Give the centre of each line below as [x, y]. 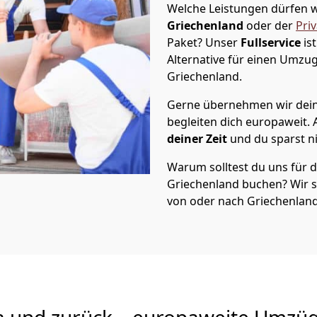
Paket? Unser [204, 42]
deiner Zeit [197, 139]
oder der [271, 25]
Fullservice [272, 42]
